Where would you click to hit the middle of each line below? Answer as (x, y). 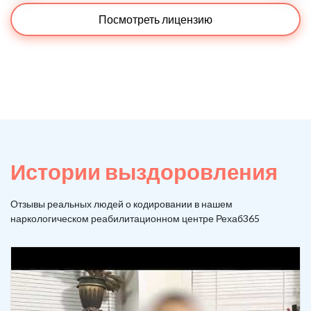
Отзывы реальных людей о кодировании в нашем (121, 204)
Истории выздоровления (144, 171)
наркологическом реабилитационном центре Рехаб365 (135, 218)
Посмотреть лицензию (155, 19)
